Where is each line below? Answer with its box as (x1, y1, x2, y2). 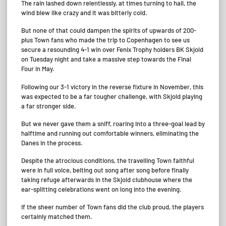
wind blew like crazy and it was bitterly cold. (21, 9, 147, 17)
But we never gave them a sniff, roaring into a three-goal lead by (21, 119, 205, 128)
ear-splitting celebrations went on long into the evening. (21, 185, 182, 193)
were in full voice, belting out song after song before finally (21, 166, 189, 174)
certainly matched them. (21, 212, 92, 221)
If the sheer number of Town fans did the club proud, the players (21, 203, 204, 211)
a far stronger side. (21, 101, 76, 110)
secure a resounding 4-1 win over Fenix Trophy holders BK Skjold (21, 45, 203, 54)
